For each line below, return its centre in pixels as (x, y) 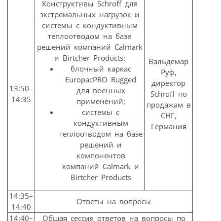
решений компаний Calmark (90, 47)
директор (168, 83)
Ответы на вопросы (114, 202)
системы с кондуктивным (90, 25)
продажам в (168, 105)
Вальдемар (168, 61)
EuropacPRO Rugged (101, 80)
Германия (168, 127)
